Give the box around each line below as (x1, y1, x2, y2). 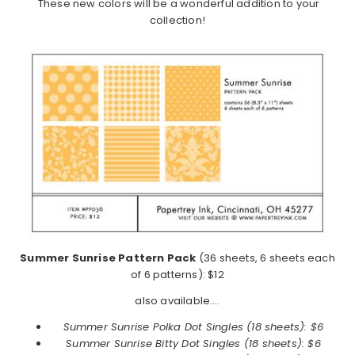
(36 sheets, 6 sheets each (196, 250, 335, 266)
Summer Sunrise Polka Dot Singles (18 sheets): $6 (63, 319, 324, 335)
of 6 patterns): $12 (131, 267, 224, 283)
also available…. (135, 293, 220, 309)
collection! (149, 13, 206, 29)
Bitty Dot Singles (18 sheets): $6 (152, 336, 321, 352)
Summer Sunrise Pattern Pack (20, 250, 197, 266)
